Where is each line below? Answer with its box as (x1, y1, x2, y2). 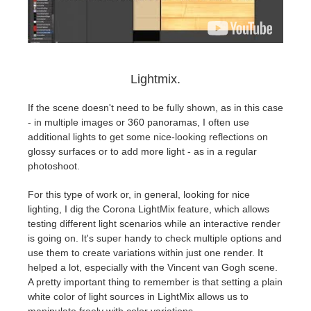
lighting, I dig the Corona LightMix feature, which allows (28, 203, 269, 215)
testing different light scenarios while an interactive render (28, 217, 280, 229)
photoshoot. (28, 160, 80, 171)
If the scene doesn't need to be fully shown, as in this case (28, 101, 283, 113)
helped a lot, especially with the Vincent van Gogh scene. (28, 261, 278, 273)
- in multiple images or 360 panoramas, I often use (28, 116, 249, 128)
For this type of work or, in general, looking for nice (28, 188, 250, 200)
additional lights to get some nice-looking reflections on (28, 131, 268, 142)
